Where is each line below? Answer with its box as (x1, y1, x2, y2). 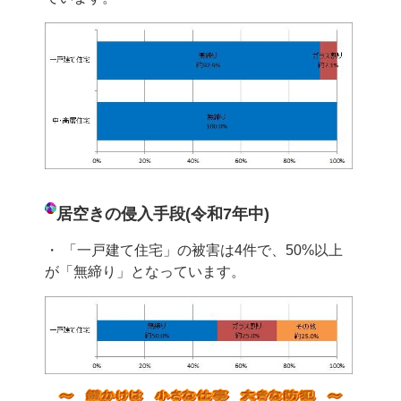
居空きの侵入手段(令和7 (55, 205, 232, 224)
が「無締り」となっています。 (44, 264, 245, 279)
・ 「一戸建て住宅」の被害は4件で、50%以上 (44, 243, 343, 258)
